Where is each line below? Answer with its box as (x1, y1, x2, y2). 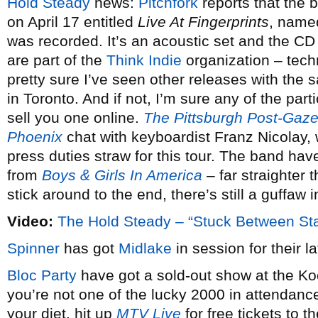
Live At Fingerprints (138, 13, 269, 30)
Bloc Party (7, 267, 77, 283)
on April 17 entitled (7, 13, 138, 30)
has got (60, 240, 119, 256)
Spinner (7, 240, 60, 256)
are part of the (7, 52, 106, 68)
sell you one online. (7, 109, 143, 126)
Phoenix (7, 128, 62, 145)
